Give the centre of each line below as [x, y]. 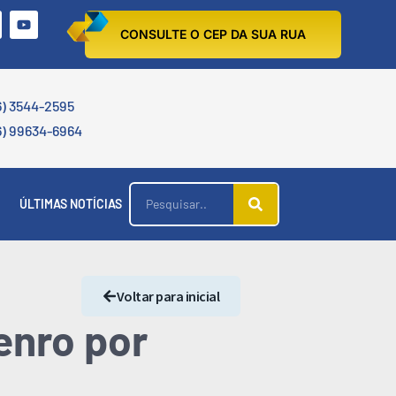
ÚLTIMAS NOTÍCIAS [71, 204]
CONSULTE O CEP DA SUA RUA [213, 34]
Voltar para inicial [168, 296]
